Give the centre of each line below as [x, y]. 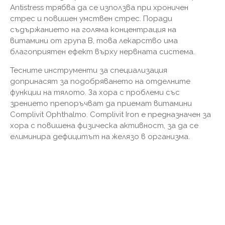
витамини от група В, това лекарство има [94, 40]
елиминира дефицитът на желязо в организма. [100, 136]
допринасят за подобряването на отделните [100, 81]
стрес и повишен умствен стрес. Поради [91, 18]
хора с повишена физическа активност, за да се [104, 125]
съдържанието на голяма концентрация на [93, 29]
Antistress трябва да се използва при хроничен [99, 7]
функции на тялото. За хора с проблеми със [95, 92]
